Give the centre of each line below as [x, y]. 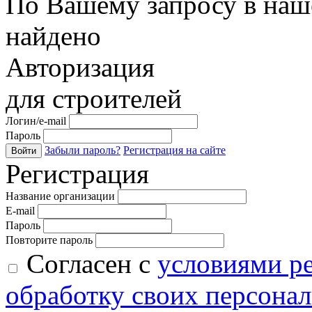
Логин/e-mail [36, 120]
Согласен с [88, 263]
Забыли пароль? [83, 150]
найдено [53, 36]
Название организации [60, 196]
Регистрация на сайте [174, 150]
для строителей [94, 98]
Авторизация [80, 67]
